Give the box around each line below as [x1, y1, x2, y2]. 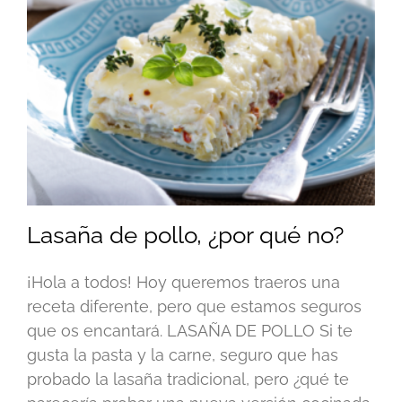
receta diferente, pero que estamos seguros [27, 297, 362, 317]
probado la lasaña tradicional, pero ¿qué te [27, 370, 349, 389]
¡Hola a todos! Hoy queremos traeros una [27, 273, 340, 293]
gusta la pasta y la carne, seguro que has [27, 345, 338, 365]
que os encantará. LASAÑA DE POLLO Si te [27, 321, 353, 341]
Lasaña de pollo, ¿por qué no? [27, 222, 344, 249]
